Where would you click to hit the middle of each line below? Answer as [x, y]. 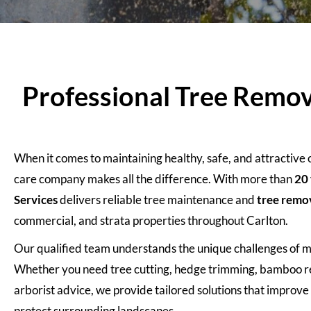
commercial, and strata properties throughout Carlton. [151, 221]
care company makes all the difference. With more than [154, 179]
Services [36, 200]
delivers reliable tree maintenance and [157, 200]
